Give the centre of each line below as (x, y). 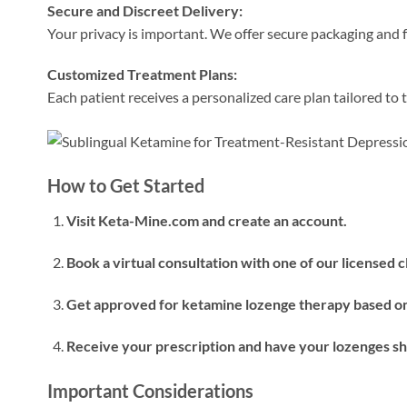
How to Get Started (126, 186)
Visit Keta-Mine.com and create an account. (206, 221)
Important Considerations (150, 390)
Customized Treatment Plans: (142, 74)
